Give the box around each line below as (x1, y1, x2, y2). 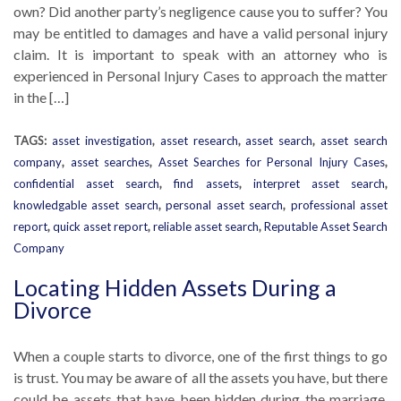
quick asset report (53, 219, 148, 234)
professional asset (290, 198, 388, 212)
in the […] (13, 89, 69, 106)
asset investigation (51, 133, 152, 148)
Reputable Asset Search (264, 219, 388, 234)
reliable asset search (153, 219, 259, 234)
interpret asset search (252, 176, 386, 191)
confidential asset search (13, 176, 160, 191)
